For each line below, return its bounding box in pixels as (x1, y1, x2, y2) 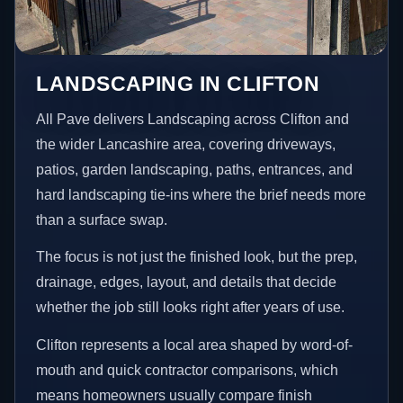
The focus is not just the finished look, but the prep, (36, 249, 358, 265)
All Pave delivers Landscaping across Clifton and (36, 111, 350, 127)
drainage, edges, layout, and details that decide (36, 274, 337, 291)
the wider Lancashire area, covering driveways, (36, 136, 336, 152)
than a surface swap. (36, 211, 168, 228)
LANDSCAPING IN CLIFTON (36, 71, 320, 95)
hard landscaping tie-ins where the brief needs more (36, 186, 367, 202)
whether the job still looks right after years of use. (36, 300, 345, 316)
